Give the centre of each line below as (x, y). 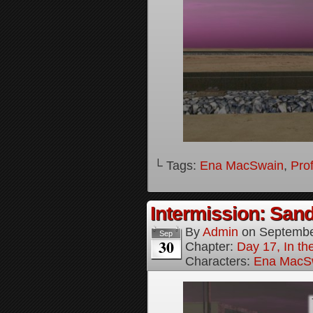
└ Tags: (177, 166)
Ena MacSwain (242, 166)
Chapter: (211, 247)
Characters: (219, 261)
